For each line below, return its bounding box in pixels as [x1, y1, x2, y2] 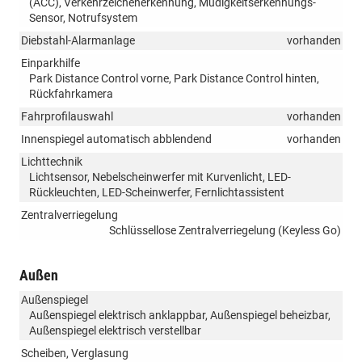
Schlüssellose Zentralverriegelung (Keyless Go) [109, 223, 341, 237]
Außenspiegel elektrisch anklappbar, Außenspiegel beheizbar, [29, 308, 330, 322]
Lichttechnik [21, 154, 82, 168]
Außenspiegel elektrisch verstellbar [29, 323, 201, 337]
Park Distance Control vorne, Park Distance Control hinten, [29, 71, 319, 85]
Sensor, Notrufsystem [29, 11, 137, 24]
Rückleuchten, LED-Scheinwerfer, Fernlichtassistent [29, 185, 284, 199]
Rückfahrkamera [29, 86, 113, 100]
